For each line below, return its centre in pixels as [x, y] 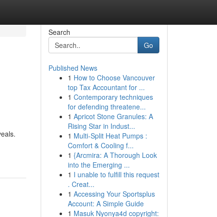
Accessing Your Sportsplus [114, 194]
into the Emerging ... [99, 165]
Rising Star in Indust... [101, 126]
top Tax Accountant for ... [106, 87]
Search [59, 32]
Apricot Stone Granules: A [113, 116]
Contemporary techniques [113, 97]
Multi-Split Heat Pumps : [110, 136]
